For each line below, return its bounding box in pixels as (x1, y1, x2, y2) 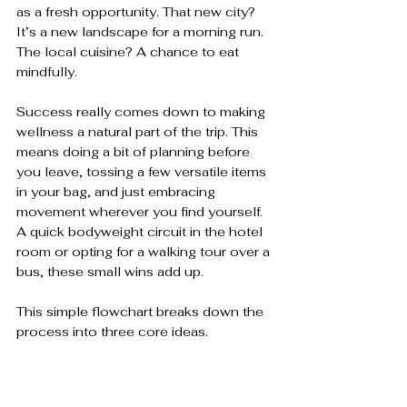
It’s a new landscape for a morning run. (16, 24, 267, 40)
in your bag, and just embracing (16, 184, 219, 200)
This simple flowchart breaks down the (16, 303, 267, 320)
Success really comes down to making (16, 104, 269, 120)
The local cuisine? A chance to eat (16, 44, 243, 60)
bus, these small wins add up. (16, 263, 203, 280)
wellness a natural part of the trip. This (16, 124, 262, 140)
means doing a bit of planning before (16, 144, 253, 160)
